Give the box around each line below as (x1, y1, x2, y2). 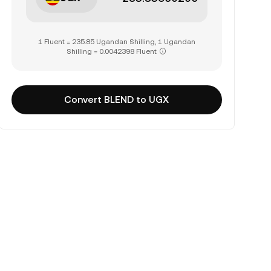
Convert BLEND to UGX (64, 94, 169, 105)
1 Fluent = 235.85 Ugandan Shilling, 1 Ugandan (38, 38, 195, 46)
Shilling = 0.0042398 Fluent (67, 47, 157, 56)
